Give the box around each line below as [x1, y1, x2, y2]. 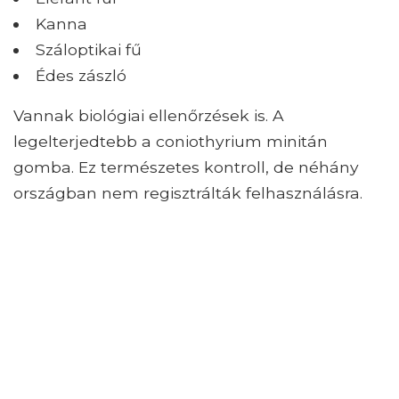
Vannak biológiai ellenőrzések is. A [13, 106, 284, 126]
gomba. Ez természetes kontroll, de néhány [13, 158, 359, 177]
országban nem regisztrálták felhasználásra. [13, 183, 362, 203]
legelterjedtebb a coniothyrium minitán [13, 132, 328, 151]
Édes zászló [35, 66, 126, 85]
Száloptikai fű [35, 40, 142, 60]
